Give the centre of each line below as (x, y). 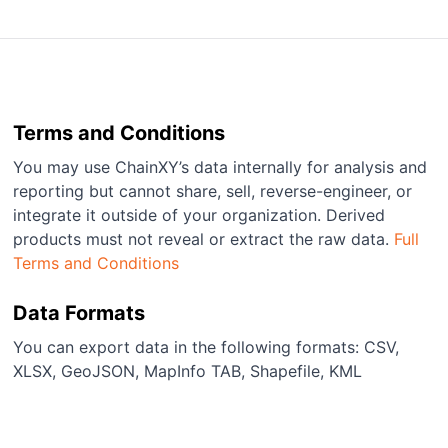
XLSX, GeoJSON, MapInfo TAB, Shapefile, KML (188, 371)
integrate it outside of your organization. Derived (199, 215)
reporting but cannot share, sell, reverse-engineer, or (213, 191)
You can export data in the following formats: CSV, (206, 347)
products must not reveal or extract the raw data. (204, 239)
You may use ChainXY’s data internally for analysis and (220, 167)
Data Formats (79, 313)
